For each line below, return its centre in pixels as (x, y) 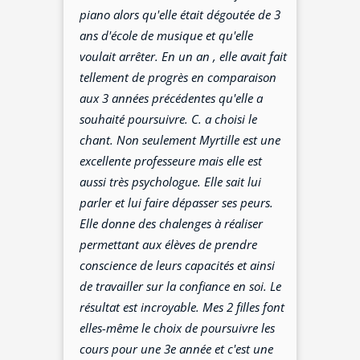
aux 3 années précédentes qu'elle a (172, 98)
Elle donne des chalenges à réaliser (172, 224)
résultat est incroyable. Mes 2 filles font (182, 307)
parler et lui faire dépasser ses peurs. (177, 203)
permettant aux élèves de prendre (169, 245)
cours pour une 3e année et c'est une (177, 349)
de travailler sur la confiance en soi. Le (181, 286)
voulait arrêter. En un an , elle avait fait (184, 57)
